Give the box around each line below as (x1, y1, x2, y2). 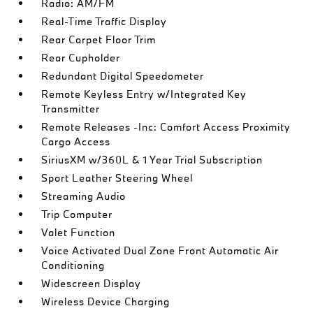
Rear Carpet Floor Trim (41, 33, 156, 46)
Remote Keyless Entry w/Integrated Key (41, 87, 247, 101)
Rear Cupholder (41, 51, 121, 64)
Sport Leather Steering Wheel (41, 171, 194, 184)
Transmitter (41, 102, 101, 115)
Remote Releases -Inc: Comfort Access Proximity (41, 120, 291, 133)
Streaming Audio (41, 189, 126, 203)
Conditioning (41, 259, 105, 272)
